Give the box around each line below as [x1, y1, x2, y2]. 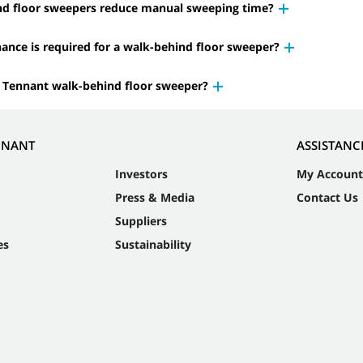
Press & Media [114, 189, 194, 205]
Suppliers [114, 212, 167, 228]
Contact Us [296, 189, 358, 205]
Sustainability [114, 236, 191, 252]
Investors [114, 165, 168, 181]
